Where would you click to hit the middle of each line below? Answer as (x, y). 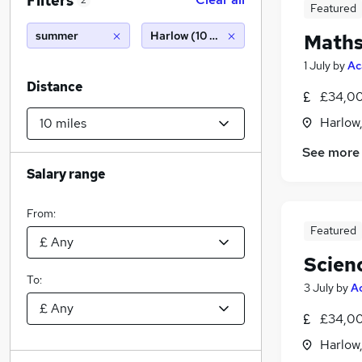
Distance (55, 87)
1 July (317, 65)
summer (57, 36)
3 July (319, 288)
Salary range (66, 174)
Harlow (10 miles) (196, 36)
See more (331, 153)
